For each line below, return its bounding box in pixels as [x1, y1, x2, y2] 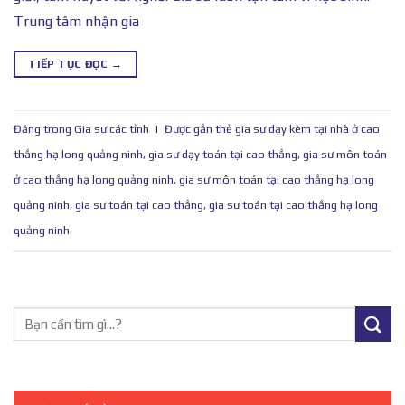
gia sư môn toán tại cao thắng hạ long [179, 173, 374, 187]
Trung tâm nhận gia [14, 12, 139, 30]
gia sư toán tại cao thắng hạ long [209, 198, 378, 212]
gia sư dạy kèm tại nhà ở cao [235, 122, 380, 137]
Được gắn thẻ [165, 122, 235, 137]
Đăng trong [14, 122, 74, 137]
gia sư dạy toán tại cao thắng [148, 147, 297, 162]
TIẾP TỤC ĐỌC [28, 57, 112, 71]
